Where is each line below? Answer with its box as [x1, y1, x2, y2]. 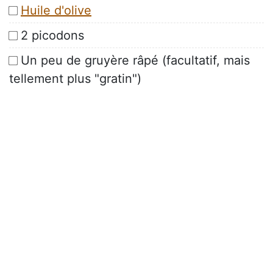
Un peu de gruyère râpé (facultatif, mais [21, 53, 250, 68]
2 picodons [21, 28, 84, 43]
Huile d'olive [21, 3, 91, 18]
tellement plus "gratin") [9, 71, 141, 87]
